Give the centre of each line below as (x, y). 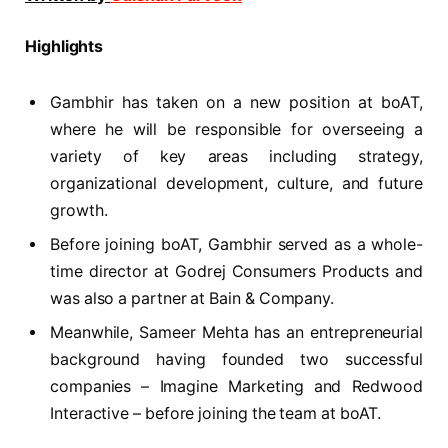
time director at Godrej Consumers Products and (236, 272)
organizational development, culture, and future (236, 184)
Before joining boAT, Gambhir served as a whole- (236, 245)
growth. (79, 211)
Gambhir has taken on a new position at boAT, (236, 103)
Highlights (64, 47)
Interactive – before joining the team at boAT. (216, 414)
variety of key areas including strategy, (236, 157)
